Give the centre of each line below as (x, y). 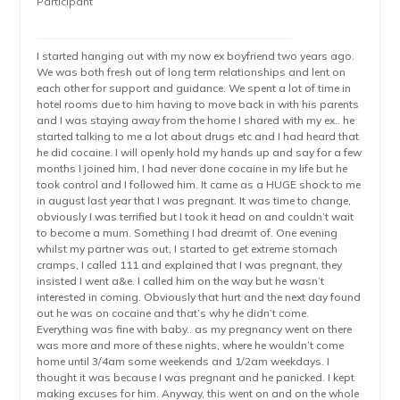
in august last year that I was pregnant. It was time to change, (194, 200)
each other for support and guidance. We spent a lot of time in (194, 88)
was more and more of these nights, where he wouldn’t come (191, 345)
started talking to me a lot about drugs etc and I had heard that (198, 136)
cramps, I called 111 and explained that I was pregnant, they (190, 265)
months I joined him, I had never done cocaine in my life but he (192, 168)
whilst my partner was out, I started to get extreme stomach (187, 249)
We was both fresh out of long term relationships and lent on (192, 72)
